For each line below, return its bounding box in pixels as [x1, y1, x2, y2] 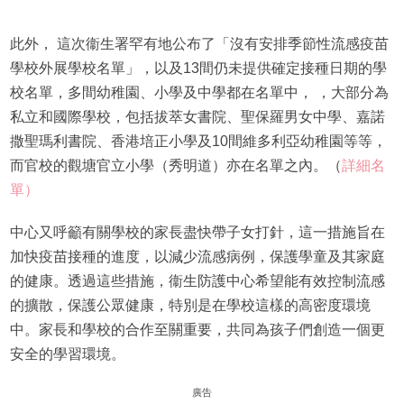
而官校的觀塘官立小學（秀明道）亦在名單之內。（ [9, 157, 342, 173]
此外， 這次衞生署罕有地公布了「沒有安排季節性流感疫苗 [9, 35, 389, 51]
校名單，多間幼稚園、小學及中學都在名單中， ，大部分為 [9, 84, 389, 100]
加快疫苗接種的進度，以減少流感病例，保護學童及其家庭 [9, 248, 385, 264]
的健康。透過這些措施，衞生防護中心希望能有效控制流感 [9, 272, 385, 289]
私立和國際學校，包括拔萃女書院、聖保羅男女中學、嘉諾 [9, 108, 385, 124]
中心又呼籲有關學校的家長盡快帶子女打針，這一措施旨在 [9, 224, 385, 240]
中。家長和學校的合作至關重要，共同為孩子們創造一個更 [9, 321, 385, 337]
